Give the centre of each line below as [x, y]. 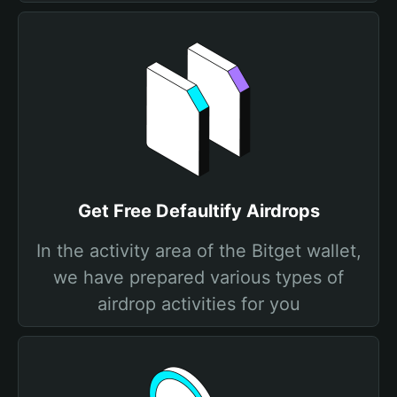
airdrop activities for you [198, 304]
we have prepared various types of [198, 277]
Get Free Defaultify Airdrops [198, 211]
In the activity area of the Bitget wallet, [198, 251]
